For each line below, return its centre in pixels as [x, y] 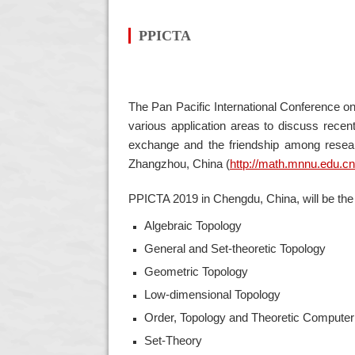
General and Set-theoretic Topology [238, 249]
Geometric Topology [199, 272]
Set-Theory [176, 341]
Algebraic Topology [196, 226]
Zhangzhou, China [176, 164]
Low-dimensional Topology [216, 295]
